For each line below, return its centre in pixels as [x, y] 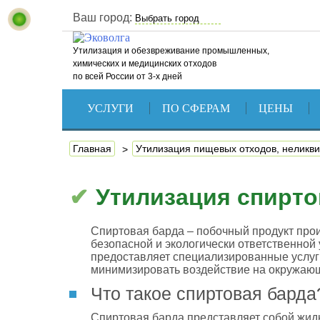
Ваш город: [102, 17]
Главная [92, 149]
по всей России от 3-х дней [127, 76]
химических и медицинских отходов [145, 64]
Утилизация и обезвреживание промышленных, [171, 51]
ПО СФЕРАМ [196, 108]
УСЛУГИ [110, 108]
